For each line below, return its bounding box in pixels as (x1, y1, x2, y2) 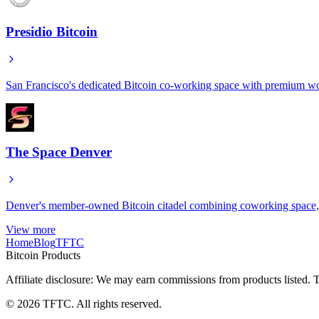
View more (6, 224, 56, 236)
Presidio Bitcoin (6, 23, 98, 39)
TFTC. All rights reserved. (40, 298, 162, 310)
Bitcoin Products (6, 249, 80, 262)
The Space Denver (6, 145, 112, 160)
